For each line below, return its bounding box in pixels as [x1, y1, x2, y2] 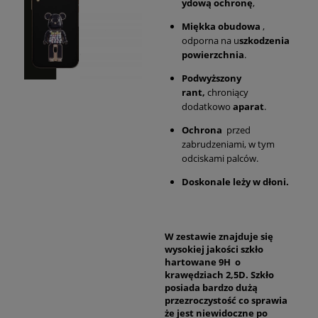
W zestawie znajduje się [165, 230, 273, 243]
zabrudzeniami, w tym [182, 138, 275, 151]
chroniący [205, 86, 248, 99]
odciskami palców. [182, 152, 258, 165]
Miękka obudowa [182, 20, 261, 33]
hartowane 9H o [165, 256, 241, 269]
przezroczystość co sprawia [165, 294, 287, 307]
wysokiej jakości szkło [165, 243, 263, 256]
